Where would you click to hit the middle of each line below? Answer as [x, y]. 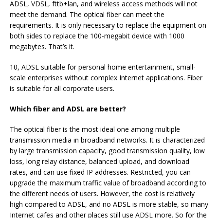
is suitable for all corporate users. [62, 89]
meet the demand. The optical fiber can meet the [87, 15]
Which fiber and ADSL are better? [68, 109]
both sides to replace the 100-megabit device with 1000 [97, 36]
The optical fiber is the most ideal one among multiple [95, 129]
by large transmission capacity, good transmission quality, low [107, 151]
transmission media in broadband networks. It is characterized [107, 140]
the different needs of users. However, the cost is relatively [102, 194]
